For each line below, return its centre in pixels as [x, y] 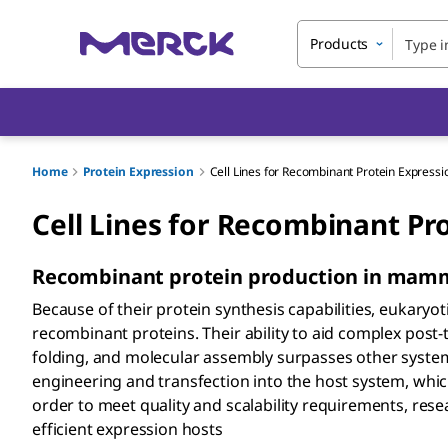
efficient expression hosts [127, 429]
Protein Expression [138, 171]
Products [339, 43]
